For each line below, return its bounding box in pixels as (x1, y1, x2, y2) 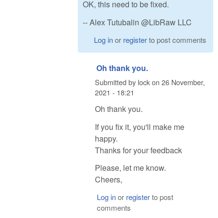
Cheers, (95, 174, 122, 185)
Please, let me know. (95, 162, 166, 174)
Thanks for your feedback (95, 144, 182, 156)
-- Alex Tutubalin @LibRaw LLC (83, 17, 192, 28)
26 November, (162, 77, 205, 88)
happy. (95, 132, 118, 144)
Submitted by (95, 77, 138, 88)
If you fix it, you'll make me (95, 121, 184, 132)
